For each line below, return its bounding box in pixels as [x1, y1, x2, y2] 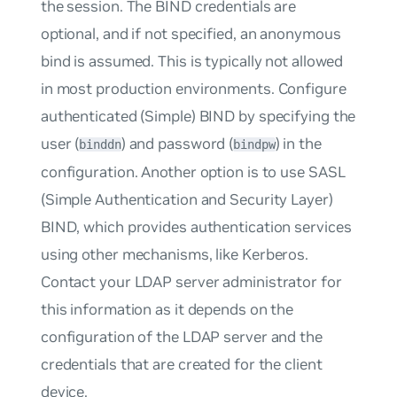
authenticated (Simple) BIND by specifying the [40, 106, 356, 127]
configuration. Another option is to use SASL [40, 162, 346, 183]
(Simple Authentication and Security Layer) [40, 190, 333, 210]
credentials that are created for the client [40, 354, 323, 375]
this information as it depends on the [40, 300, 294, 320]
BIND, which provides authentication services [40, 217, 352, 237]
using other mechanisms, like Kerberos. [40, 245, 309, 265]
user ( [40, 134, 80, 154]
